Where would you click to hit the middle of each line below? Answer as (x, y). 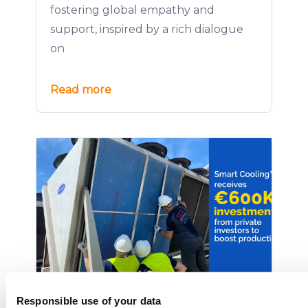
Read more (81, 90)
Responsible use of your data (88, 300)
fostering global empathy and (132, 10)
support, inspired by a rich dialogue (147, 29)
